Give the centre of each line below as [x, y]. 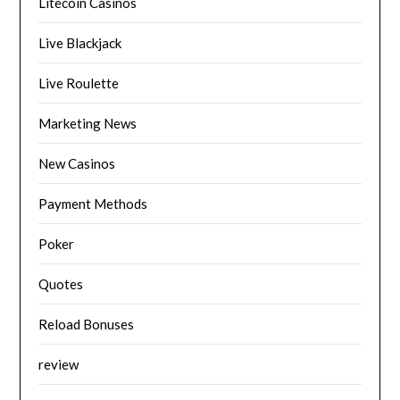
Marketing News [88, 124]
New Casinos [77, 164]
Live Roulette [79, 83]
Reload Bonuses [87, 325]
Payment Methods [93, 204]
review [59, 365]
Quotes [61, 284]
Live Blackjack [80, 43]
